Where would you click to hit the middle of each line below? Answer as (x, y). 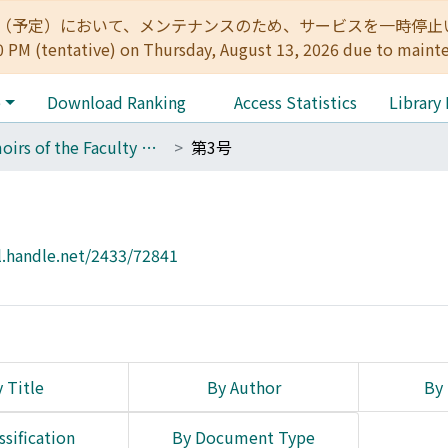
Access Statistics (295, 102)
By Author (243, 387)
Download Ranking (116, 102)
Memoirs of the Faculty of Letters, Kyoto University (149, 147)
